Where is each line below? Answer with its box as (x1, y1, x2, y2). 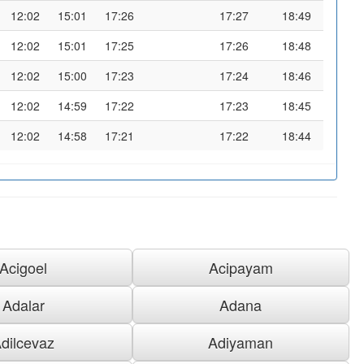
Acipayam (208, 256, 273, 278)
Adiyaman (208, 331, 274, 353)
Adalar (2, 293, 45, 315)
